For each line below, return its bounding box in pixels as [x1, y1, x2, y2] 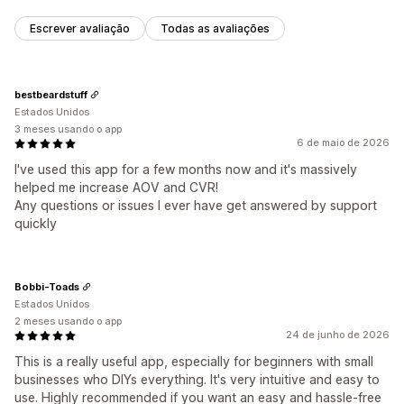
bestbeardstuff [14, 87, 87, 101]
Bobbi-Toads [14, 280, 79, 293]
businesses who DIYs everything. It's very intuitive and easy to [14, 372, 380, 388]
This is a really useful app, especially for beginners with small [14, 353, 373, 370]
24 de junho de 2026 [286, 328, 390, 342]
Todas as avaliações [161, 22, 270, 36]
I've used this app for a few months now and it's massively [14, 161, 357, 178]
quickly [14, 216, 57, 232]
